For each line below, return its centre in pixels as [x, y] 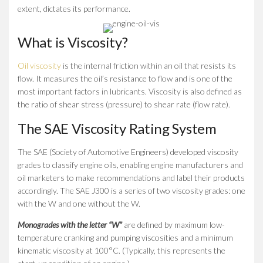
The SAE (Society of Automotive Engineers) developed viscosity [128, 151]
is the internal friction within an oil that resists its [149, 65]
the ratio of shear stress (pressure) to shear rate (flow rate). [124, 104]
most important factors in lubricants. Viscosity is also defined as [130, 91]
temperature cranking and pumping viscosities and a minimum [125, 237]
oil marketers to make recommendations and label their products [131, 177]
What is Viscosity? [73, 42]
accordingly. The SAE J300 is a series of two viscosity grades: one [131, 190]
